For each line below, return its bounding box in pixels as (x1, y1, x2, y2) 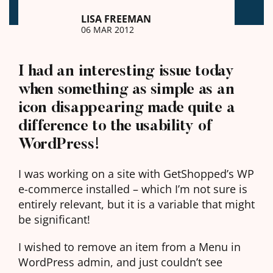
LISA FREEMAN (80, 12, 151, 26)
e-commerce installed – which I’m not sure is (18, 181, 247, 197)
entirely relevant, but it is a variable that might (18, 196, 255, 212)
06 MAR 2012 (80, 23, 134, 35)
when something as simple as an (18, 78, 235, 100)
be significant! (18, 211, 90, 227)
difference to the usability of (18, 115, 213, 136)
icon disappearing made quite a (18, 96, 235, 118)
